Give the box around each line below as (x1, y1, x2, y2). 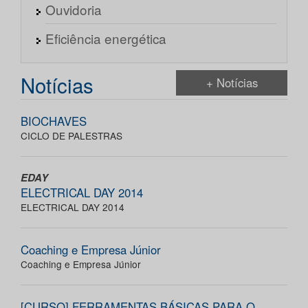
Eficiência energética (45, 29, 166, 48)
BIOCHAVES (21, 113, 87, 130)
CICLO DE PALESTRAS (21, 129, 122, 143)
